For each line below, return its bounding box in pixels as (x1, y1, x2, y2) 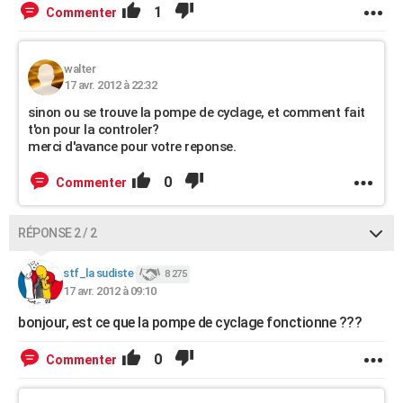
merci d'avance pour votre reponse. (28, 139, 236, 155)
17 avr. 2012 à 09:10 (63, 284, 156, 298)
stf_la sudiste (63, 266, 133, 281)
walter (64, 62, 95, 76)
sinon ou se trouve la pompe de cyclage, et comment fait (28, 104, 365, 121)
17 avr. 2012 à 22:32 (64, 78, 157, 92)
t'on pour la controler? (28, 121, 159, 138)
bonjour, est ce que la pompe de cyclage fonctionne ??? (18, 314, 362, 331)
